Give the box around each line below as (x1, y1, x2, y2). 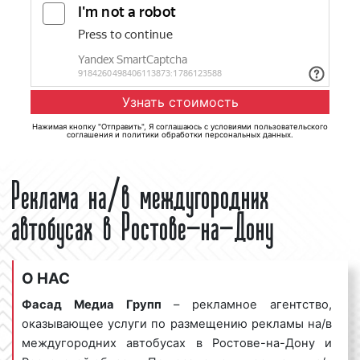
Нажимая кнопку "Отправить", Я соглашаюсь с (32, 122, 211, 132)
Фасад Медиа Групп (22, 297, 162, 313)
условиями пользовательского (211, 122, 328, 132)
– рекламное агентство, (161, 297, 333, 313)
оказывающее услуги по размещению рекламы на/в (22, 317, 332, 332)
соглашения (67, 130, 112, 140)
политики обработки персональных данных (122, 130, 291, 140)
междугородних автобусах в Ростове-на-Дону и (22, 336, 332, 351)
